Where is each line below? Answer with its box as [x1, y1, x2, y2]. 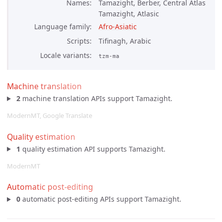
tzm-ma [99, 53, 119, 59]
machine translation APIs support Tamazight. [20, 93, 172, 103]
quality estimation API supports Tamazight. [20, 144, 166, 154]
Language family [34, 21, 90, 31]
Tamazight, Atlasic [99, 9, 159, 19]
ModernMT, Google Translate [7, 111, 92, 120]
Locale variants [40, 50, 90, 60]
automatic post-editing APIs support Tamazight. [20, 194, 181, 204]
